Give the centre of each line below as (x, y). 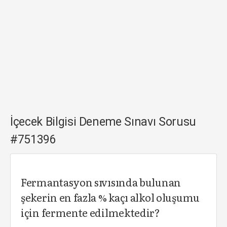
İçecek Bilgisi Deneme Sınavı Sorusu (103, 122)
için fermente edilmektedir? (90, 212)
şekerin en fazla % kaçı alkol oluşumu (110, 197)
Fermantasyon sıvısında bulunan (101, 182)
